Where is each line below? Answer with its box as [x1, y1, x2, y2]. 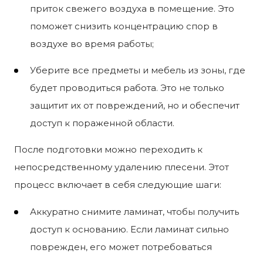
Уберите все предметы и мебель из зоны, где [30, 64, 245, 76]
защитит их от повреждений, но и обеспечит [30, 99, 240, 111]
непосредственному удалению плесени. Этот [14, 161, 229, 173]
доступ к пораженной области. [30, 117, 174, 129]
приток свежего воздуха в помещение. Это [30, 2, 234, 14]
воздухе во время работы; [30, 38, 154, 49]
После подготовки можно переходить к [14, 143, 203, 155]
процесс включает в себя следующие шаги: [14, 178, 221, 190]
